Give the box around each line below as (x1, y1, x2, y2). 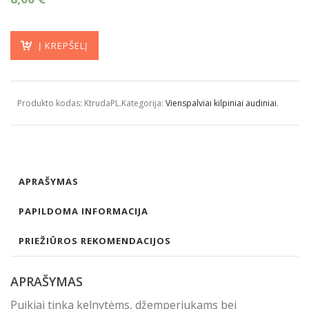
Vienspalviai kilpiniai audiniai (166, 97, 277, 109)
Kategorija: (121, 97, 166, 109)
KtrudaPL (84, 97, 119, 109)
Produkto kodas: (17, 97, 84, 109)
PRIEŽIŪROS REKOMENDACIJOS (18, 235, 171, 247)
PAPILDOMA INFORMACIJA (18, 205, 148, 217)
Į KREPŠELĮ (39, 39, 88, 52)
